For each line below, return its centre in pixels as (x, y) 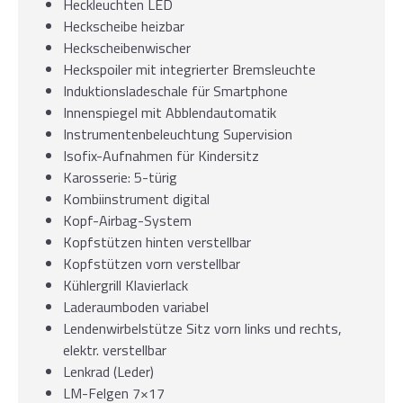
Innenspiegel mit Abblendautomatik (170, 112)
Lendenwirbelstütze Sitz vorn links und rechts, (202, 328)
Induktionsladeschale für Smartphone (175, 90)
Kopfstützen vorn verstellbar (152, 263)
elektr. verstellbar (115, 349)
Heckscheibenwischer (127, 47)
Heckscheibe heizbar (124, 26)
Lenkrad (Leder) (108, 371)
